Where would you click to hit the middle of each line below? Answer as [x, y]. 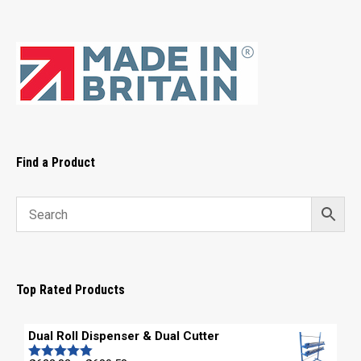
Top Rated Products [71, 290]
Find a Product [56, 162]
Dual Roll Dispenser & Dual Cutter [124, 336]
